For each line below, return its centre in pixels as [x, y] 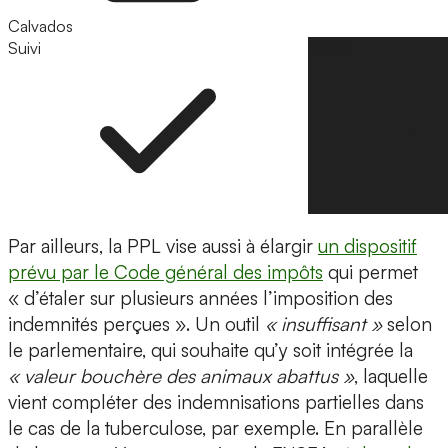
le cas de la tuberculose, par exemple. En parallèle [215, 428]
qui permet [370, 272]
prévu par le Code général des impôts [165, 272]
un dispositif [367, 246]
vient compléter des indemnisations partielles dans [216, 402]
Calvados [40, 26]
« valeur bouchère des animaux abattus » [181, 376]
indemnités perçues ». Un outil [136, 324]
